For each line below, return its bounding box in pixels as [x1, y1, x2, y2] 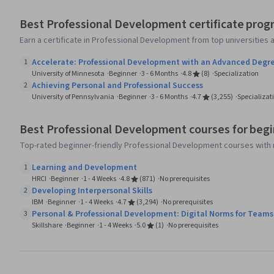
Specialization [214, 68, 259, 80]
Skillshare [32, 220, 62, 231]
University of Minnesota [32, 68, 105, 80]
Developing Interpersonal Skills [32, 185, 152, 198]
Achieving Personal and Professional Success [32, 80, 203, 92]
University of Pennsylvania [32, 92, 114, 103]
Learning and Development [32, 161, 137, 174]
